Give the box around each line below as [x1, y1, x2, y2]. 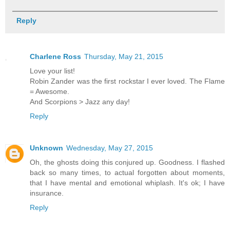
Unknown [30, 144, 63, 152]
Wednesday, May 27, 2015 [66, 144, 153, 152]
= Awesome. [30, 87, 69, 96]
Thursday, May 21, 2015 [84, 52, 163, 61]
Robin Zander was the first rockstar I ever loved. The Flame [30, 77, 225, 86]
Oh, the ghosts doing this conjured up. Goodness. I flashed [30, 158, 225, 167]
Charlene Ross [30, 52, 81, 61]
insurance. [30, 189, 64, 198]
